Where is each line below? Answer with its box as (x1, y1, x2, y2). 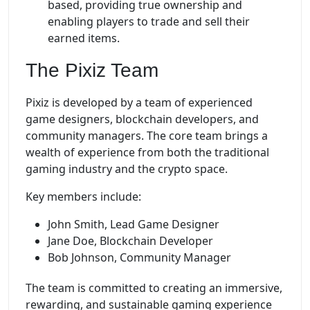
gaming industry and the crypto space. (26, 161, 228, 176)
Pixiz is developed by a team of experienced (26, 94, 253, 110)
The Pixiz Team (26, 60, 158, 82)
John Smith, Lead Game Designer (48, 216, 219, 232)
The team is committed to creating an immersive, (26, 280, 282, 295)
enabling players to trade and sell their (48, 14, 250, 30)
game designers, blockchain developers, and (26, 111, 259, 127)
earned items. (48, 30, 120, 46)
